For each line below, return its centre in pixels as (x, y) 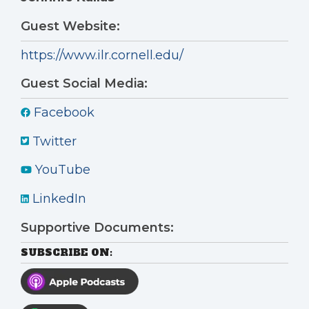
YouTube (61, 170)
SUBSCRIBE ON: (67, 252)
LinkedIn (58, 199)
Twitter (53, 141)
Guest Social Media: (84, 83)
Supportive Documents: (97, 227)
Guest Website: (70, 26)
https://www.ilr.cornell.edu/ (102, 55)
